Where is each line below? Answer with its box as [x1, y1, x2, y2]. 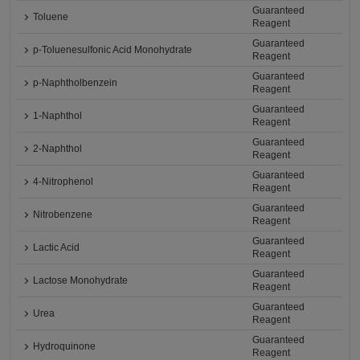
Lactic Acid [33, 242, 80, 254]
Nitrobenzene [33, 209, 93, 221]
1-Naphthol [33, 110, 83, 122]
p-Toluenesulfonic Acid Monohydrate [33, 44, 193, 56]
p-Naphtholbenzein [33, 77, 118, 89]
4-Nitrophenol [33, 176, 94, 188]
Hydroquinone [33, 341, 96, 353]
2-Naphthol [33, 143, 83, 155]
